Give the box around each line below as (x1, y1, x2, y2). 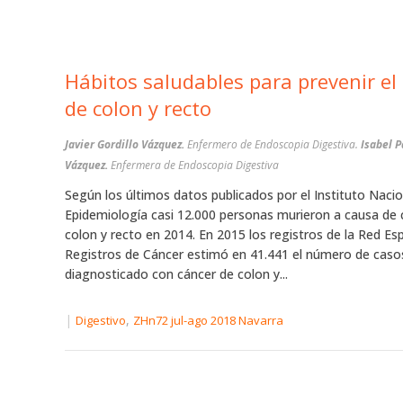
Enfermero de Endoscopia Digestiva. (187, 137, 361, 152)
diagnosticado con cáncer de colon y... (65, 265, 288, 282)
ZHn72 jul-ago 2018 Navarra (133, 312, 283, 329)
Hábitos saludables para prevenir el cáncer (65, 67, 249, 94)
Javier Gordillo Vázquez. (65, 137, 187, 152)
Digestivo (76, 312, 126, 329)
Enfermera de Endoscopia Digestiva (108, 157, 279, 173)
